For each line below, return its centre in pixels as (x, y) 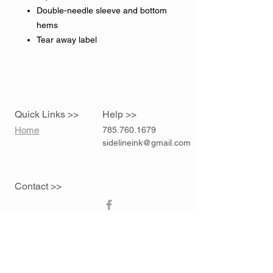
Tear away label (67, 40)
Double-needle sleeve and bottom (102, 11)
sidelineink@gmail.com (147, 143)
